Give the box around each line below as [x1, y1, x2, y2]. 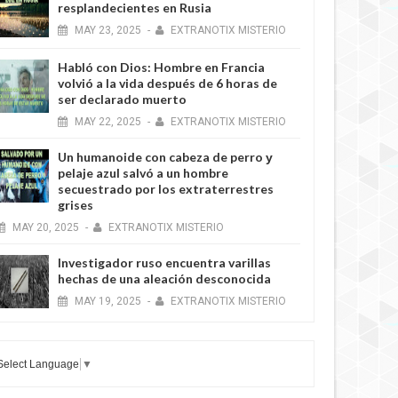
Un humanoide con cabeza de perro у [58, 149, 274, 164]
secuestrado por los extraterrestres [58, 181, 275, 196]
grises [58, 197, 94, 212]
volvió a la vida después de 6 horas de [58, 76, 278, 91]
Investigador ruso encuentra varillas [58, 255, 272, 270]
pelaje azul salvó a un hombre [58, 165, 229, 180]
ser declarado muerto [58, 92, 187, 107]
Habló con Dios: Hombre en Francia [58, 60, 266, 75]
